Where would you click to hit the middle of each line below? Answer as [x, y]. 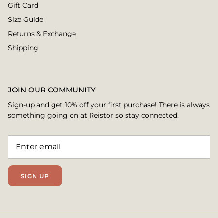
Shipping [23, 48]
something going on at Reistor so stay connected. [93, 116]
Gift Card [23, 6]
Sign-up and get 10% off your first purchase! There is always [109, 105]
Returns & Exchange [42, 34]
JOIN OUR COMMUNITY [52, 90]
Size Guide [26, 20]
